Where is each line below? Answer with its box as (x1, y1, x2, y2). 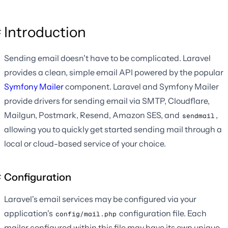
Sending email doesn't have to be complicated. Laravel (4, 52, 211, 63)
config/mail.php (55, 209, 117, 218)
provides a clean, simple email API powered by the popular (4, 67, 223, 77)
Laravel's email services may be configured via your (4, 193, 196, 204)
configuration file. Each (118, 208, 207, 218)
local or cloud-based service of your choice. (4, 138, 166, 149)
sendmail (182, 111, 215, 120)
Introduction (4, 23, 86, 41)
